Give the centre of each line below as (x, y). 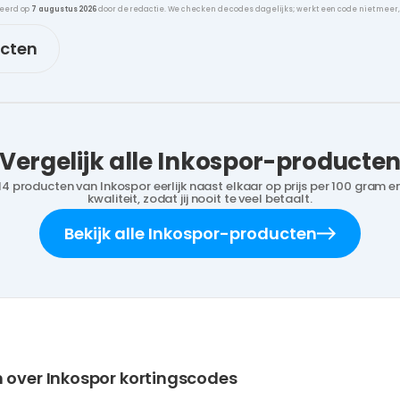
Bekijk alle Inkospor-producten (190, 233)
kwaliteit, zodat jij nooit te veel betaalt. (200, 199)
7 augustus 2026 (64, 9)
